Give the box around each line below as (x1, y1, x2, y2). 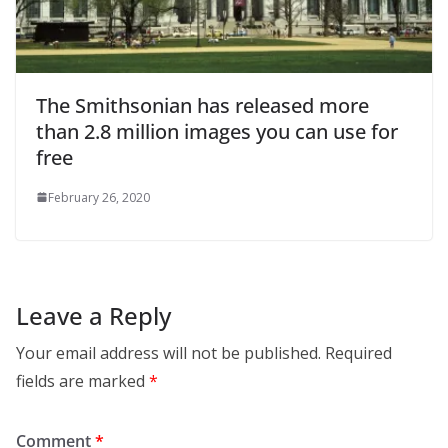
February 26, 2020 (48, 188, 150, 206)
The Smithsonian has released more (36, 91, 369, 119)
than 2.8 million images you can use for (36, 117, 398, 145)
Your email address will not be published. (16, 341, 321, 364)
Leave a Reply (16, 298, 171, 332)
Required (325, 341, 392, 364)
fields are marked (16, 369, 149, 392)
